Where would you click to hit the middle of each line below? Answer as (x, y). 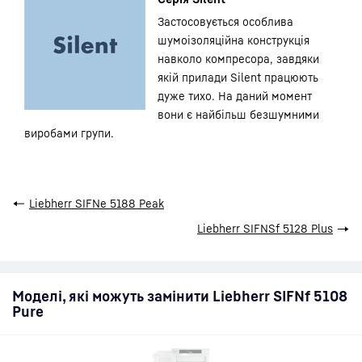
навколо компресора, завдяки (238, 59)
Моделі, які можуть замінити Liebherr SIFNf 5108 (180, 296)
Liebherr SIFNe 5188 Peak (97, 203)
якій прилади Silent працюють (238, 77)
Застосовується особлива (225, 21)
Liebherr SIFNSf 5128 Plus (265, 228)
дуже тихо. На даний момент (235, 96)
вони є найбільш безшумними (238, 114)
